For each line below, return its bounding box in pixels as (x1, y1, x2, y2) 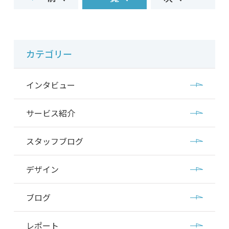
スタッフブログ (26, 135, 83, 148)
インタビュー (26, 79, 75, 91)
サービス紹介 (26, 107, 75, 120)
